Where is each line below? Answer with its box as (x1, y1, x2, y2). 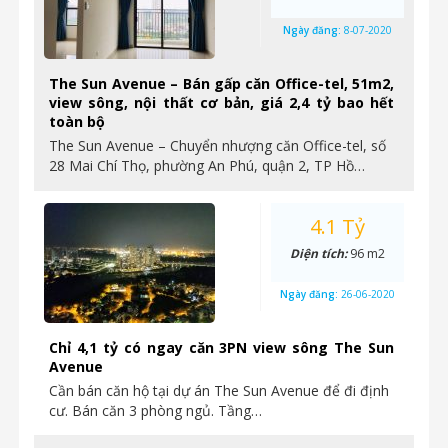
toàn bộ (49, 112, 105, 131)
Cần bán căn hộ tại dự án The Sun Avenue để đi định (49, 381, 389, 400)
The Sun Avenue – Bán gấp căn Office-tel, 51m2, (49, 74, 394, 93)
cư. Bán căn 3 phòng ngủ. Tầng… (49, 401, 262, 420)
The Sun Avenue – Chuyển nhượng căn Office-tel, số (49, 136, 386, 155)
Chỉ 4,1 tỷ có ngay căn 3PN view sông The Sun (49, 338, 394, 357)
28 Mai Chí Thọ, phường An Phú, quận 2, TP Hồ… (49, 156, 365, 175)
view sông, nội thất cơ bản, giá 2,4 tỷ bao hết (49, 93, 394, 112)
